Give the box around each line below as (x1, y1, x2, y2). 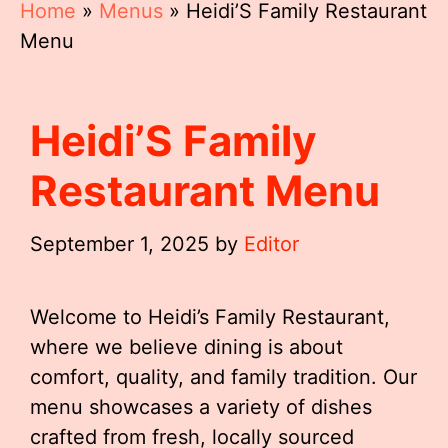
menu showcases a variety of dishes (30, 395, 372, 419)
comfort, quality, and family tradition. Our (30, 365, 417, 389)
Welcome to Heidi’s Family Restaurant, (30, 305, 390, 329)
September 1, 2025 (30, 232, 209, 256)
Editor (244, 232, 299, 256)
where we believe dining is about (30, 335, 343, 359)
